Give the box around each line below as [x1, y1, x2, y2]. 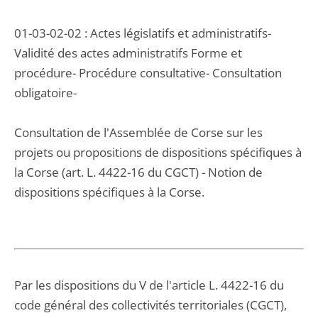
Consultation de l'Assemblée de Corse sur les [14, 124, 263, 141]
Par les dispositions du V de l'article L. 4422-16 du [14, 277, 284, 293]
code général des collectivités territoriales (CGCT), [14, 297, 287, 313]
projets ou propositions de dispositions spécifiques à [14, 144, 302, 160]
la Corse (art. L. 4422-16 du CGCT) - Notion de [14, 164, 263, 180]
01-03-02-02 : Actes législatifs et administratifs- [14, 25, 271, 41]
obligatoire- [14, 84, 77, 101]
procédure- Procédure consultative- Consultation [14, 65, 282, 81]
